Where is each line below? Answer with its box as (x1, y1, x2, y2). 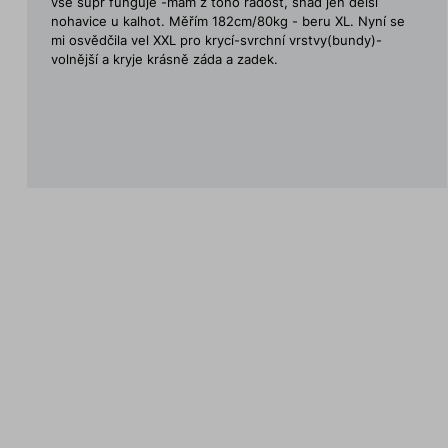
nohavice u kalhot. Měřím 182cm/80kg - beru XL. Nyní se (50, 14, 405, 29)
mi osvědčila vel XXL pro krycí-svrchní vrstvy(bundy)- (50, 33, 382, 48)
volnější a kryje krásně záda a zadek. (50, 52, 278, 67)
